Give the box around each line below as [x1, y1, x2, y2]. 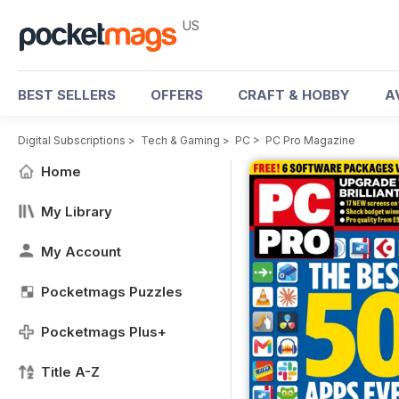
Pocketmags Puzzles [41, 283, 183, 300]
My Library [41, 203, 112, 220]
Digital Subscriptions [18, 134, 126, 147]
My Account [41, 243, 121, 260]
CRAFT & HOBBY [238, 86, 350, 103]
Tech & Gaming [141, 134, 220, 147]
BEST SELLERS [18, 86, 116, 103]
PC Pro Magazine [265, 134, 355, 147]
